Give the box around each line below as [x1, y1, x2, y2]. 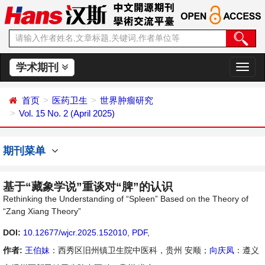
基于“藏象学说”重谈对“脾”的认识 [3, 180, 173, 193]
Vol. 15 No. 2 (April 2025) [19, 108, 115, 118]
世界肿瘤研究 [100, 95, 153, 105]
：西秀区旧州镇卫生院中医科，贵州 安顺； [50, 245, 209, 255]
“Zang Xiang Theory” [3, 206, 81, 216]
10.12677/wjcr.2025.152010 [23, 228, 127, 237]
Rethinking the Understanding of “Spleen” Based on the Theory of [3, 194, 248, 203]
